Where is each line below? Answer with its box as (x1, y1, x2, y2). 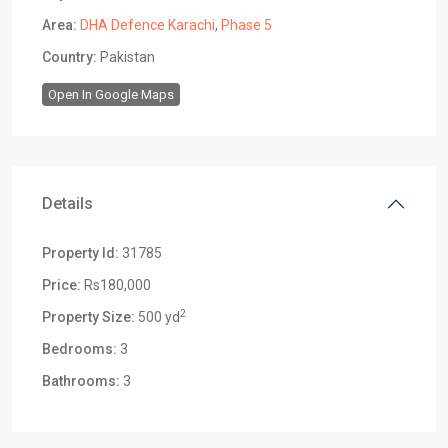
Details (42, 194, 93, 213)
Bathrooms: (42, 373, 120, 389)
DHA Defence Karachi (80, 17, 215, 33)
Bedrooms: (42, 341, 117, 357)
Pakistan (97, 49, 155, 65)
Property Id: (42, 245, 119, 261)
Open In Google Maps (48, 87, 174, 102)
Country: (42, 49, 97, 65)
